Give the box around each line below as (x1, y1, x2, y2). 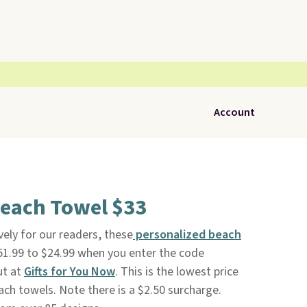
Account (214, 105, 255, 120)
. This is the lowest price (114, 263, 238, 280)
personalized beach (132, 226, 241, 243)
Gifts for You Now (23, 263, 115, 280)
